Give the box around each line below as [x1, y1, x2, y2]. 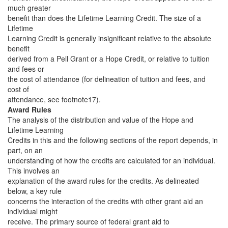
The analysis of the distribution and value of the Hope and [8, 115, 193, 125]
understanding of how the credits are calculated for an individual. [8, 155, 215, 165]
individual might [8, 206, 58, 216]
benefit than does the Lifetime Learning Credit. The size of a [8, 13, 201, 23]
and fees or [8, 64, 44, 74]
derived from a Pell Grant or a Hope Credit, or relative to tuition [8, 53, 210, 64]
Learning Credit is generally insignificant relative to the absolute [8, 33, 211, 43]
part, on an [8, 145, 43, 155]
